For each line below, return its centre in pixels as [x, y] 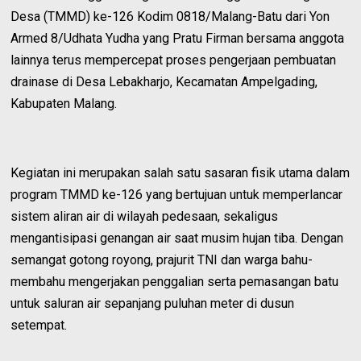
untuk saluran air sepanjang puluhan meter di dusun [153, 303]
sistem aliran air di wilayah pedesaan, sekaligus [145, 216]
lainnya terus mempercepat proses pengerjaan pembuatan [174, 60]
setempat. [39, 325]
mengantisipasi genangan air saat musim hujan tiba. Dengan [177, 238]
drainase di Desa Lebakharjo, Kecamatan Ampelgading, [164, 81]
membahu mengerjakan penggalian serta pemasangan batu [175, 281]
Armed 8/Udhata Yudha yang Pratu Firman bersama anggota [178, 38]
